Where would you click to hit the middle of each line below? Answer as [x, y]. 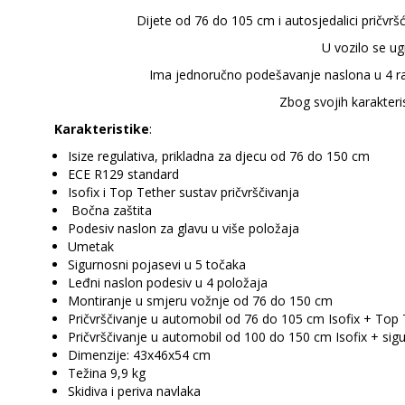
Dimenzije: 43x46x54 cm [139, 355]
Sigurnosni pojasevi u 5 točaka [157, 264]
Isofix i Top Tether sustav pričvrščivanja [184, 192]
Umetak [91, 246]
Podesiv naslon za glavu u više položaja [184, 228]
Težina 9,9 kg [107, 373]
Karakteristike [102, 129]
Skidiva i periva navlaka [134, 391]
